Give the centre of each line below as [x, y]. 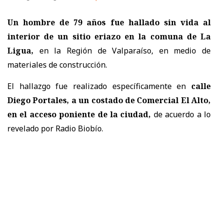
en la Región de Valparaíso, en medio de [122, 51]
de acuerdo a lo [181, 115]
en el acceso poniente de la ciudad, [79, 115]
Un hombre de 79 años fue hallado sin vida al [109, 23]
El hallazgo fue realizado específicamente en [97, 86]
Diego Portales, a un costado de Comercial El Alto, [109, 100]
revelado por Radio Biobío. [56, 129]
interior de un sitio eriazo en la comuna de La [109, 37]
